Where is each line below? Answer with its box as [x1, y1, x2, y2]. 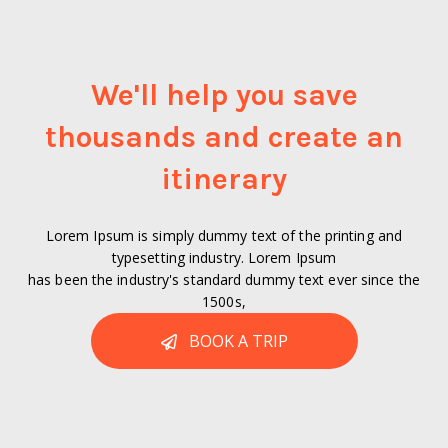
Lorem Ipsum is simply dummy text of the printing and [45, 226, 403, 246]
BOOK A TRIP [188, 330, 288, 353]
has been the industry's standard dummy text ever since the [28, 270, 420, 290]
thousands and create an [45, 119, 403, 156]
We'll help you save [90, 77, 358, 114]
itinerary [161, 161, 287, 198]
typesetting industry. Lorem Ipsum [111, 248, 337, 268]
